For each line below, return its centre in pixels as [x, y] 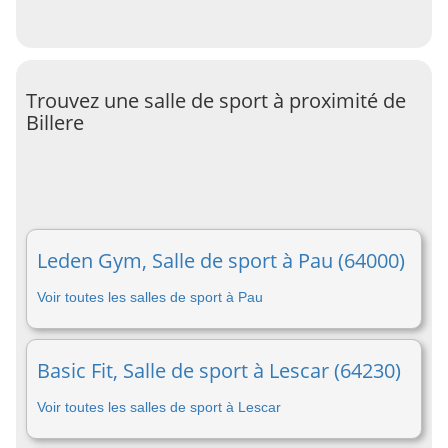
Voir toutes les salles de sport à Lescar [159, 407]
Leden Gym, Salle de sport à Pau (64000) [221, 260]
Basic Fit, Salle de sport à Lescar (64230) [219, 370]
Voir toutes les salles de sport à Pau [150, 297]
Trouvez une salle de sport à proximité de [216, 100]
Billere [55, 122]
